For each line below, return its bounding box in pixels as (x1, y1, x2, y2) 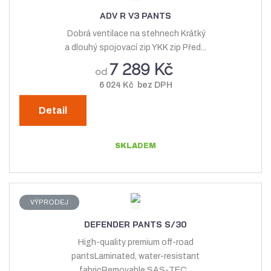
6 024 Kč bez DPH (99, 80, 172, 90)
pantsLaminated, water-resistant (71, 251, 200, 261)
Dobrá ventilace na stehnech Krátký (65, 28, 206, 38)
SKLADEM (115, 141, 156, 150)
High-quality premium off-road (77, 237, 194, 247)
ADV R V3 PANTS (100, 10, 171, 21)
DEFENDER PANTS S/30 (84, 218, 187, 230)
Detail (39, 105, 67, 116)
